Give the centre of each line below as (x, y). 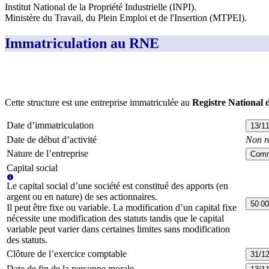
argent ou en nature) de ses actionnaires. (82, 197)
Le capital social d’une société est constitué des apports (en (117, 186)
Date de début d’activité (52, 140)
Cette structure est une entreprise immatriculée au (97, 103)
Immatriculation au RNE (82, 44)
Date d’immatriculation (50, 125)
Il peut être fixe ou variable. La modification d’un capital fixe (122, 208)
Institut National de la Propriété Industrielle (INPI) (99, 7)
